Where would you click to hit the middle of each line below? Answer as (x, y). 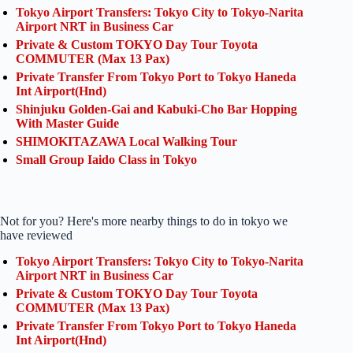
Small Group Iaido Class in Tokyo (106, 159)
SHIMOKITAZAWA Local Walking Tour (126, 141)
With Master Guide (67, 123)
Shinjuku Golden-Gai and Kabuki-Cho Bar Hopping (156, 109)
